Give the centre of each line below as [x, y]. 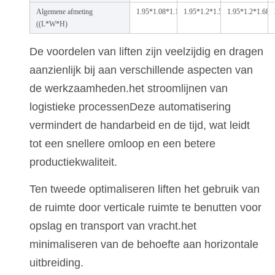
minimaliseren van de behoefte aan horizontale [144, 245]
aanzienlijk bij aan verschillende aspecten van [141, 70]
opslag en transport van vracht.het [113, 226]
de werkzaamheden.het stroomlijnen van [128, 89]
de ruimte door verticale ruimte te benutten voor [145, 208]
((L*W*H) [52, 24]
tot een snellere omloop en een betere [122, 144]
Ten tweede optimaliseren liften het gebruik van [144, 189]
